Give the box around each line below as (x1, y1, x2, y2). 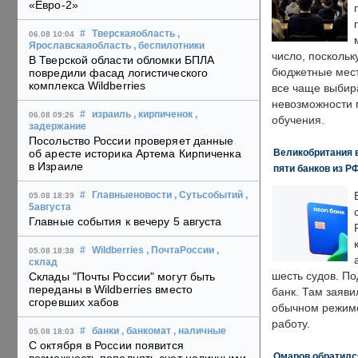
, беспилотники (133, 41, 205, 51)
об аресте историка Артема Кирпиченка (29, 147, 241, 161)
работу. (272, 318, 310, 330)
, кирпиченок (133, 109, 193, 120)
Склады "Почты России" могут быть (29, 270, 216, 284)
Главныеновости (92, 190, 172, 201)
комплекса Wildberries (29, 79, 146, 93)
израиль (92, 109, 131, 120)
